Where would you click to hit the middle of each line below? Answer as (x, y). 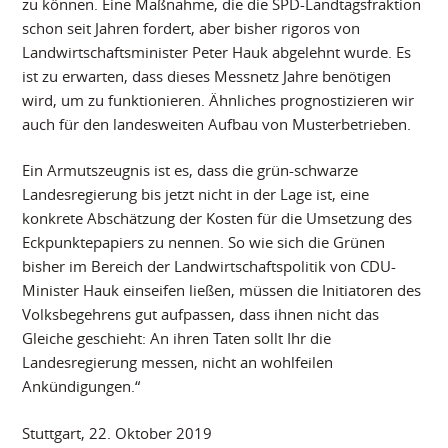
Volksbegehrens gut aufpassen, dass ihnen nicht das (201, 314)
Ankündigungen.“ (81, 386)
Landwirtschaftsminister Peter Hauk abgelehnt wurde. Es (217, 51)
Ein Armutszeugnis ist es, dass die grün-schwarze (190, 170)
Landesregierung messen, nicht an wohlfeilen (178, 362)
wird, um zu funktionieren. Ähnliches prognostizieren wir (218, 99)
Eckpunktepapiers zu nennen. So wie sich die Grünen (204, 242)
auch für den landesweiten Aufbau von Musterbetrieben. (217, 123)
